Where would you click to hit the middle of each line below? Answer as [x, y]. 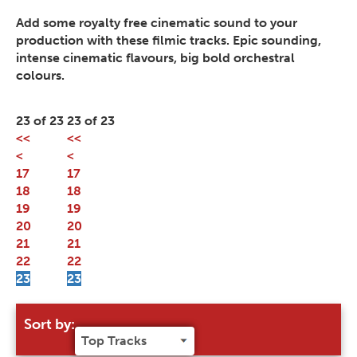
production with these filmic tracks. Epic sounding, [169, 41]
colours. [40, 76]
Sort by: [49, 325]
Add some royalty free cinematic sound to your [157, 23]
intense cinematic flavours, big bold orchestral [155, 58]
